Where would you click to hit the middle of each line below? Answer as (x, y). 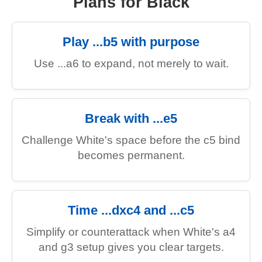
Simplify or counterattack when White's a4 (131, 232)
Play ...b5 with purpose (131, 42)
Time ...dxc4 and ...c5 (131, 210)
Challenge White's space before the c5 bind (131, 140)
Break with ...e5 (131, 118)
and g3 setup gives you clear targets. (131, 247)
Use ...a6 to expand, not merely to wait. (131, 63)
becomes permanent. (131, 155)
